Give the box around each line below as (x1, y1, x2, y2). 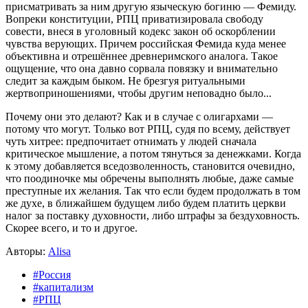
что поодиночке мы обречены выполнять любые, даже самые (5, 172, 294, 184)
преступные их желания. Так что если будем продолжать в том (5, 184, 300, 197)
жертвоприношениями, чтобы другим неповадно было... (5, 87, 272, 99)
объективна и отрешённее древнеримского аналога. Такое (5, 49, 278, 62)
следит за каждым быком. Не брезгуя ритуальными (5, 74, 245, 87)
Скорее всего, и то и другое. (5, 221, 137, 234)
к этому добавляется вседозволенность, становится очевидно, (5, 159, 295, 172)
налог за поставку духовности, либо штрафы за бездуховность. (5, 209, 300, 221)
